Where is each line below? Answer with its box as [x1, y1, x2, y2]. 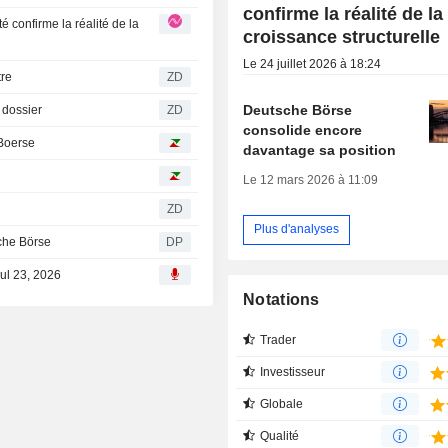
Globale [260, 396, 304, 411]
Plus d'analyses [254, 222, 340, 237]
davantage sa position [243, 141, 397, 158]
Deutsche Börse [243, 101, 353, 118]
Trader [260, 332, 297, 347]
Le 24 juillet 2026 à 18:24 [243, 56, 382, 71]
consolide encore [243, 121, 363, 138]
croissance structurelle [243, 26, 441, 47]
